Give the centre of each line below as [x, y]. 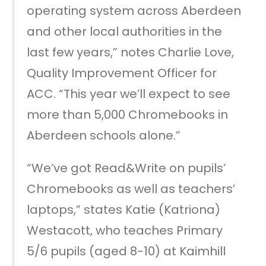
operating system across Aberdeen [134, 10]
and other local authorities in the [124, 31]
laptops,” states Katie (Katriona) [123, 209]
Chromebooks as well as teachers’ [131, 189]
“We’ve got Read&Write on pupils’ [126, 168]
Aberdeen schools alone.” [104, 135]
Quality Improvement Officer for [122, 73]
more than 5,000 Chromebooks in [127, 114]
